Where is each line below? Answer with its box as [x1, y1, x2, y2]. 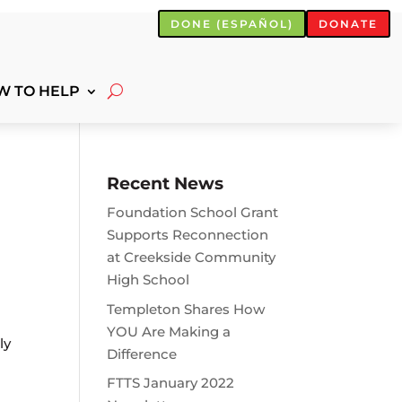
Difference [107, 345, 178, 363]
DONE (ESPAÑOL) [170, 16, 293, 31]
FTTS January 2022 [107, 374, 235, 392]
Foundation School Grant [107, 204, 279, 222]
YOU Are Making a [107, 322, 232, 340]
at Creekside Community [107, 249, 276, 267]
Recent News [107, 173, 224, 195]
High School [107, 271, 190, 289]
